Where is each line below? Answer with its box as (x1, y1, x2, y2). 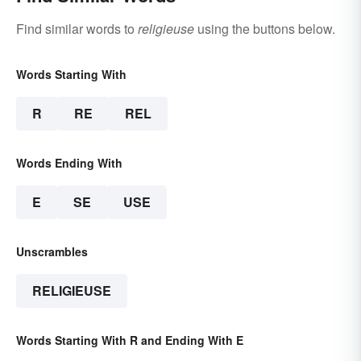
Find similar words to (16, 19, 138, 39)
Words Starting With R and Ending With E (16, 332, 243, 349)
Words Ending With (16, 155, 122, 172)
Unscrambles (16, 243, 88, 260)
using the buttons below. (194, 19, 335, 39)
